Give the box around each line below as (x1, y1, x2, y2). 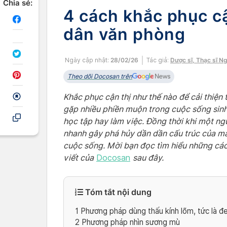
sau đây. (133, 153, 164, 163)
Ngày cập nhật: (63, 56, 110, 64)
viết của (63, 153, 94, 163)
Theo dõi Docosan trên (67, 72, 132, 80)
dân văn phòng (63, 24, 185, 44)
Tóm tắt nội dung (83, 187, 152, 197)
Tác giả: (146, 56, 170, 64)
